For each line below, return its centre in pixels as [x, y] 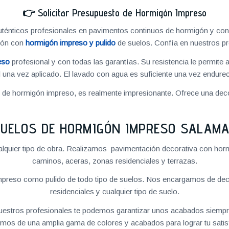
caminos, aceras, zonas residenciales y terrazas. [114, 161]
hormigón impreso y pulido [70, 43]
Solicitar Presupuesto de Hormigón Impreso [122, 13]
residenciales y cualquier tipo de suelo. [114, 192]
